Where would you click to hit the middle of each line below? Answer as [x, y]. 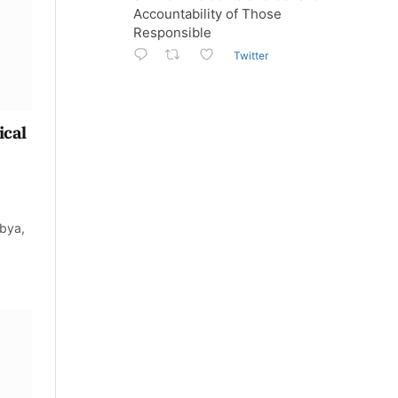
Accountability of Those [207, 14]
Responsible [172, 33]
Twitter [251, 55]
